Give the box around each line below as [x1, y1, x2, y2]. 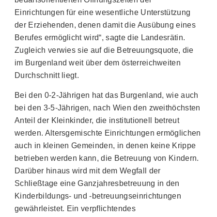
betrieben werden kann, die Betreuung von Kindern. [15, 154, 199, 162]
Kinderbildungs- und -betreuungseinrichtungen [15, 192, 182, 200]
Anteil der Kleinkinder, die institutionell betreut [15, 116, 180, 124]
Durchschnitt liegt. [15, 71, 79, 79]
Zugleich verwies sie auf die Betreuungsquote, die [15, 46, 194, 54]
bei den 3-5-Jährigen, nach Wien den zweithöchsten [15, 104, 201, 112]
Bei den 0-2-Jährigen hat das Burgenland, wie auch [15, 91, 199, 99]
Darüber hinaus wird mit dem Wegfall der [15, 167, 161, 175]
